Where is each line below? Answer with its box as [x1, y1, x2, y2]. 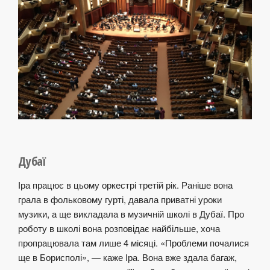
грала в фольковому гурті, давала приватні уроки [18, 193, 222, 206]
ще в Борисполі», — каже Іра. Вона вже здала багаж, [18, 251, 237, 264]
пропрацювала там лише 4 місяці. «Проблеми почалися [18, 236, 249, 250]
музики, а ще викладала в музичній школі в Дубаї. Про [18, 207, 244, 221]
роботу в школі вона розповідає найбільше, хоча [18, 222, 220, 235]
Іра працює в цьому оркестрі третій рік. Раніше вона [18, 178, 233, 192]
